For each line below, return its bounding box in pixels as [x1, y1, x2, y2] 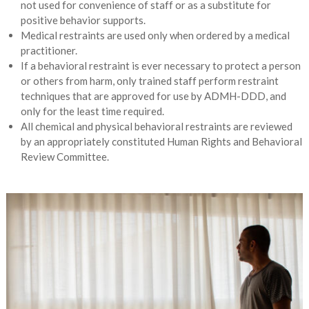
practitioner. [20, 44, 77, 57]
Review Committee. [20, 150, 109, 163]
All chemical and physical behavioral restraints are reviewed [20, 120, 292, 132]
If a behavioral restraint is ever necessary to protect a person [20, 59, 301, 72]
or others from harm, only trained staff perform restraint [20, 74, 279, 87]
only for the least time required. [20, 105, 164, 117]
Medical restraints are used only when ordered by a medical [20, 29, 290, 41]
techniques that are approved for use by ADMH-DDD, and [20, 90, 286, 102]
